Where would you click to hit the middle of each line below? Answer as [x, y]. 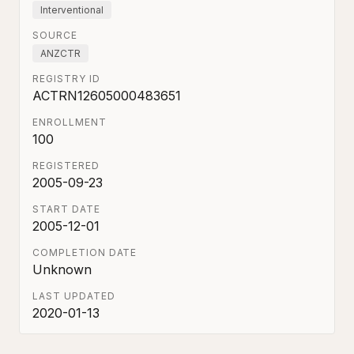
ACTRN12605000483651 [107, 96]
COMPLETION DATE [85, 252]
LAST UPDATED [74, 296]
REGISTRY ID [66, 79]
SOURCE [55, 35]
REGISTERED [66, 166]
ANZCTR [60, 53]
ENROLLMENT [70, 122]
